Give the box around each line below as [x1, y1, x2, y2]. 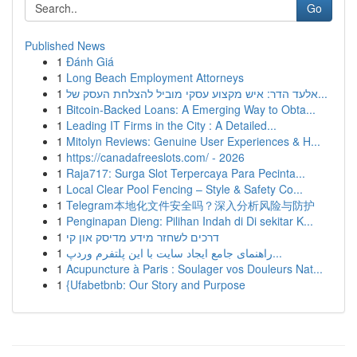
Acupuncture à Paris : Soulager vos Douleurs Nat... [66, 261, 323, 277]
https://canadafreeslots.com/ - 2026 [66, 149, 245, 165]
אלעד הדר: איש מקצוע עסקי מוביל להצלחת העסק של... [318, 85, 328, 101]
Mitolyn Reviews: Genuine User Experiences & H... [66, 133, 320, 149]
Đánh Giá [66, 53, 114, 69]
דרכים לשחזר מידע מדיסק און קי [66, 229, 219, 245]
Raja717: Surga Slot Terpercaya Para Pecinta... [66, 165, 305, 181]
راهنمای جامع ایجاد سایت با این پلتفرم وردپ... [273, 245, 282, 261]
